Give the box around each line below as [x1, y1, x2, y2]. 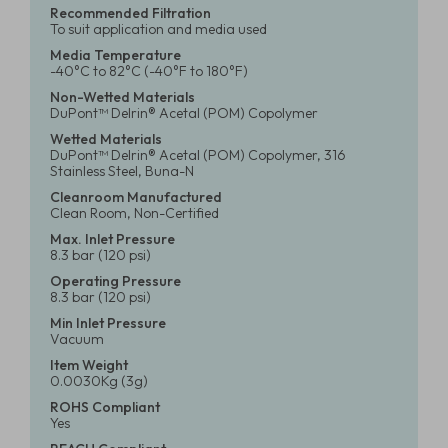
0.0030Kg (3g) [50, 372, 148, 390]
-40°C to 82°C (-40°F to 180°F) [50, 62, 248, 80]
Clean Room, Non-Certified [50, 204, 219, 222]
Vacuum [50, 330, 104, 348]
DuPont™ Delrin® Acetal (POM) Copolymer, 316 [50, 146, 346, 164]
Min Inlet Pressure [50, 314, 166, 332]
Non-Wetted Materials [50, 88, 195, 106]
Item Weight [50, 356, 128, 374]
